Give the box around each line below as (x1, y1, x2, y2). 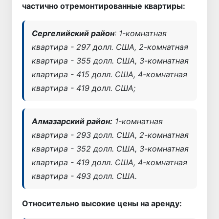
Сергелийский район (32, 28, 114, 38)
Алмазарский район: (32, 116, 112, 126)
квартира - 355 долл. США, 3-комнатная (32, 55, 189, 66)
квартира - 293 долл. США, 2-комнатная (32, 130, 189, 140)
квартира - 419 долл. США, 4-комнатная (32, 157, 187, 167)
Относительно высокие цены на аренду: (22, 198, 182, 208)
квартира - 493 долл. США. (32, 171, 137, 181)
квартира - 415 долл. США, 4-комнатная (32, 69, 187, 79)
